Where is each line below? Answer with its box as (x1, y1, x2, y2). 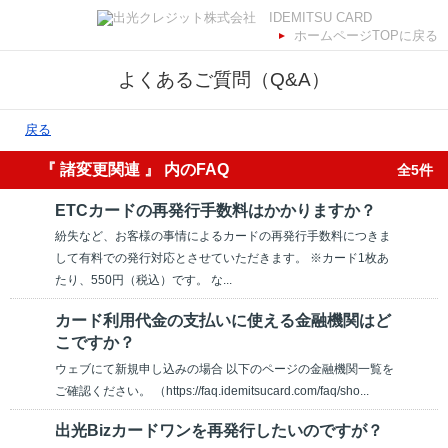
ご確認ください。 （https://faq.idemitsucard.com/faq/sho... (55, 383, 369, 398)
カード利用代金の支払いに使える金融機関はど (55, 311, 391, 329)
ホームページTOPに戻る (294, 28, 438, 43)
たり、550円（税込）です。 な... (55, 273, 232, 288)
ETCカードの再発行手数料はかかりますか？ (55, 201, 376, 219)
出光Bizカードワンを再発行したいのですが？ (55, 422, 383, 440)
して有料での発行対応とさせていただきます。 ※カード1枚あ (55, 251, 389, 266)
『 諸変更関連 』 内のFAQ (40, 161, 229, 178)
